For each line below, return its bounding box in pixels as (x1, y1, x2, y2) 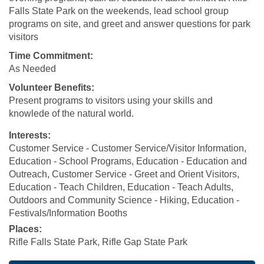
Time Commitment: (9, 51, 93, 61)
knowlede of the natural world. (9, 108, 134, 118)
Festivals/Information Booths (9, 208, 127, 218)
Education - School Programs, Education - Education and (9, 156, 247, 166)
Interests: (9, 130, 51, 140)
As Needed (9, 64, 56, 74)
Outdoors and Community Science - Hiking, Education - (9, 195, 239, 205)
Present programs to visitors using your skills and (9, 95, 213, 105)
